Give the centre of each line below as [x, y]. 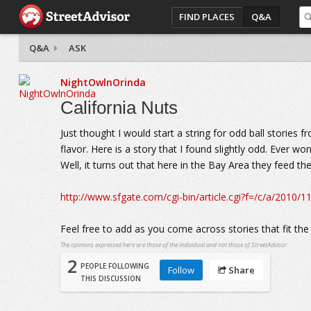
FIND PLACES [207, 17]
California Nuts [119, 108]
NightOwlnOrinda [103, 82]
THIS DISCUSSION [110, 278]
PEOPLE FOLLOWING [115, 266]
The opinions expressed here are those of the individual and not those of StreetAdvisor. [174, 245]
